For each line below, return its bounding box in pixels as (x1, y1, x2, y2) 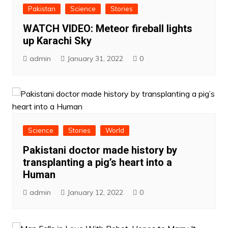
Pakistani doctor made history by (22, 144, 177, 157)
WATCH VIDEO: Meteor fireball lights (22, 22, 192, 35)
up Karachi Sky (22, 35, 92, 47)
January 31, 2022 (67, 54, 123, 64)
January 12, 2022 (67, 188, 123, 197)
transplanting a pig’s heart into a (22, 156, 172, 169)
